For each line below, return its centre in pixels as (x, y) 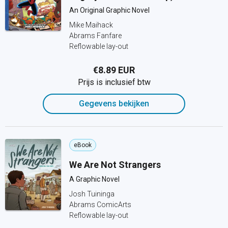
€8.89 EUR (114, 70)
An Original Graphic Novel (109, 10)
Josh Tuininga (92, 194)
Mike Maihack (91, 25)
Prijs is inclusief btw (114, 82)
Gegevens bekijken (114, 104)
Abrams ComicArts (100, 205)
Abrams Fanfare (95, 36)
